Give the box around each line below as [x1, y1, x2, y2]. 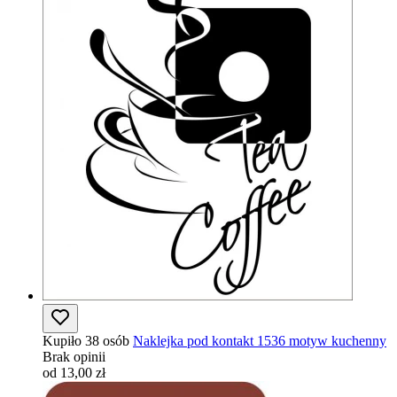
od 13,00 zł [43, 365, 105, 380]
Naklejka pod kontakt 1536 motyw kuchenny [133, 333, 386, 348]
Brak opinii [43, 349, 105, 364]
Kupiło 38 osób [43, 333, 129, 348]
